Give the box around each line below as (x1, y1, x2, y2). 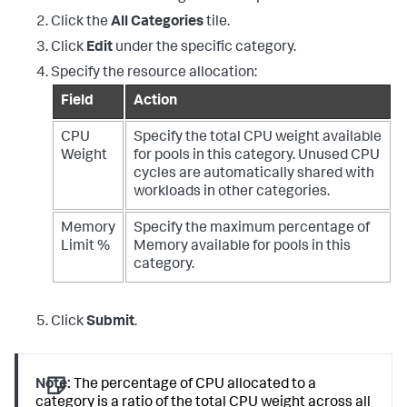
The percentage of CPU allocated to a (71, 377, 317, 392)
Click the (51, 15, 111, 30)
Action (134, 94, 177, 109)
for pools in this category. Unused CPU (134, 148, 380, 164)
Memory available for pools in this (134, 239, 351, 254)
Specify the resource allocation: (51, 65, 257, 81)
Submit (86, 314, 134, 330)
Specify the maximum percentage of (134, 221, 370, 236)
